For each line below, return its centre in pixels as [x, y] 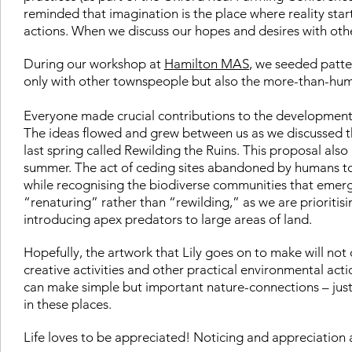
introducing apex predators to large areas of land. [171, 219]
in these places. [71, 304]
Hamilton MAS [207, 63]
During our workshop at [94, 63]
